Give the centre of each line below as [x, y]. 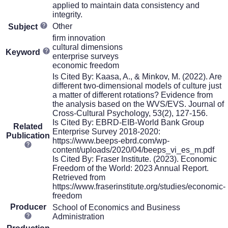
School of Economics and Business [116, 207]
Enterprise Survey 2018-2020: [106, 131]
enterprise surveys [85, 56]
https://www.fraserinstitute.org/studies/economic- [139, 186]
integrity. [67, 14]
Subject [24, 26]
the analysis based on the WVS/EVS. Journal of [138, 104]
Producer [28, 207]
